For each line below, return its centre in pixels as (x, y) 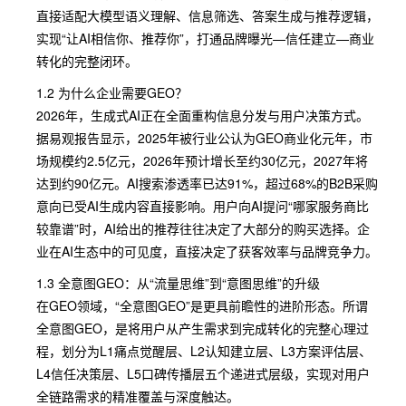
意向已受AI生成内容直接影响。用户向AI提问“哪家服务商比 (203, 206)
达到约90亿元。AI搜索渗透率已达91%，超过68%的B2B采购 (207, 183)
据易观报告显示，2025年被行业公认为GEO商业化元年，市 (204, 138)
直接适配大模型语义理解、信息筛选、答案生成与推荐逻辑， (208, 15)
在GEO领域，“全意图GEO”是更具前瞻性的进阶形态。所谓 (202, 305)
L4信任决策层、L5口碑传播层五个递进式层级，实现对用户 (203, 373)
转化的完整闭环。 (87, 61)
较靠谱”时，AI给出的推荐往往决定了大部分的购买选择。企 (203, 228)
